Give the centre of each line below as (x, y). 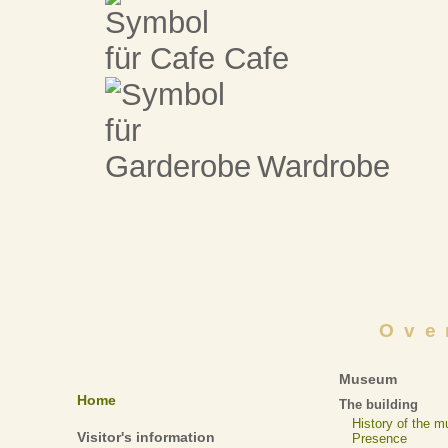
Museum (368, 379)
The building (379, 405)
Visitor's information (145, 437)
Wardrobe (318, 166)
